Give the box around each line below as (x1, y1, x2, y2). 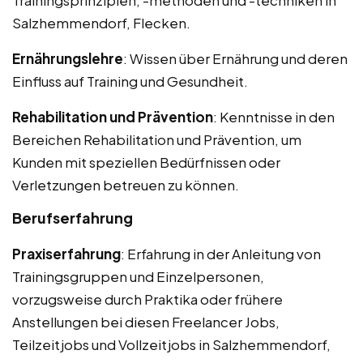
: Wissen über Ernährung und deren (123, 49, 348, 67)
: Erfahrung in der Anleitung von (121, 244, 321, 263)
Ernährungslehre (12, 49, 123, 67)
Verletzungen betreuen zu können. (12, 175, 239, 194)
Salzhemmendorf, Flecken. (12, 13, 190, 32)
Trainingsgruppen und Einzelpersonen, (12, 267, 264, 285)
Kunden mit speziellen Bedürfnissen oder (12, 152, 280, 171)
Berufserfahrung (12, 207, 133, 227)
